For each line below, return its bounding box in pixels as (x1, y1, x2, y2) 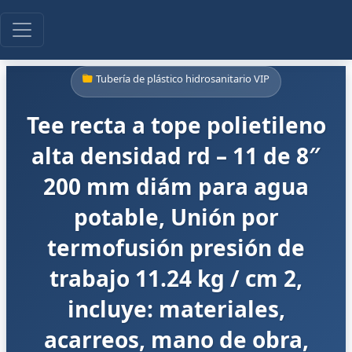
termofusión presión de (47, 233, 305, 262)
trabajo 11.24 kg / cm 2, (49, 263, 302, 293)
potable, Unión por (73, 202, 279, 232)
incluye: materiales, (67, 294, 285, 324)
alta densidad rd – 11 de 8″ (31, 141, 321, 170)
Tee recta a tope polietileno (26, 110, 326, 140)
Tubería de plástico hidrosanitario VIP (96, 71, 269, 86)
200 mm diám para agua (43, 171, 309, 201)
